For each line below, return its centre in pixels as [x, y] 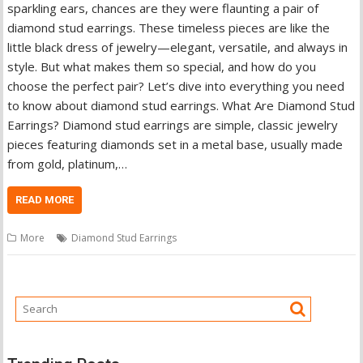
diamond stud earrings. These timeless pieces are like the [169, 28]
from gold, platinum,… [68, 164]
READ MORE [45, 200]
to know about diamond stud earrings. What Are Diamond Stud [181, 105]
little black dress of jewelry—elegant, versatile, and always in [178, 47]
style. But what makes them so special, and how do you [162, 66]
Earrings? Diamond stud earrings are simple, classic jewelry [173, 125]
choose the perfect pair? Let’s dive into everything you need [176, 86]
